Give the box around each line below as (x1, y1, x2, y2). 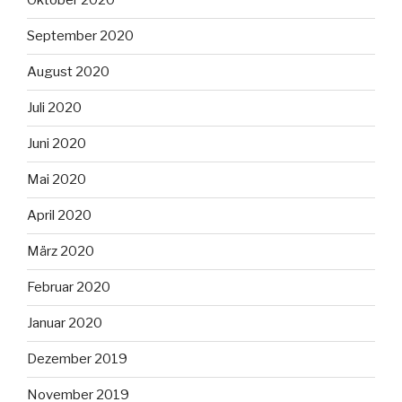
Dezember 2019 (27, 351, 127, 368)
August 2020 (27, 64, 109, 81)
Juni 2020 (27, 135, 86, 153)
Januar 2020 (27, 315, 102, 332)
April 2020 (27, 207, 92, 224)
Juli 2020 (27, 100, 82, 117)
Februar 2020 (27, 279, 110, 296)
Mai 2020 (27, 171, 86, 188)
